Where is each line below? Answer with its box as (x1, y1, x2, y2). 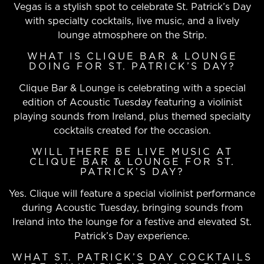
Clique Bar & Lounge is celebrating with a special (18, 84, 246, 93)
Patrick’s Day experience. (74, 232, 190, 241)
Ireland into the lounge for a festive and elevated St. (12, 217, 252, 227)
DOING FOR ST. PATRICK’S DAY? (28, 62, 236, 71)
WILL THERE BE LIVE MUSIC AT (31, 147, 233, 157)
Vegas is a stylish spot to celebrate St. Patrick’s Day (13, 2, 251, 12)
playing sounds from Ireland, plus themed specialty (14, 112, 250, 121)
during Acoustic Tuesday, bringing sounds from (21, 203, 243, 213)
